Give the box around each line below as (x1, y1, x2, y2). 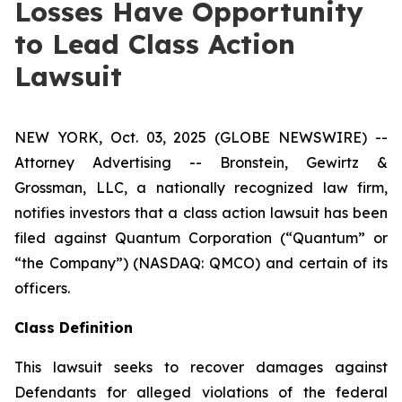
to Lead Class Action (14, 27, 295, 61)
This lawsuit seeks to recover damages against (14, 358, 388, 376)
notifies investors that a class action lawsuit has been (14, 204, 388, 222)
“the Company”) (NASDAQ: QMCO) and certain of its (14, 254, 388, 272)
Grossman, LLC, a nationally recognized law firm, (14, 179, 388, 197)
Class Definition (14, 319, 133, 336)
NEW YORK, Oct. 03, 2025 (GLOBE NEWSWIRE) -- (14, 128, 388, 146)
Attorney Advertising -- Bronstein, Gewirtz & (14, 153, 388, 171)
